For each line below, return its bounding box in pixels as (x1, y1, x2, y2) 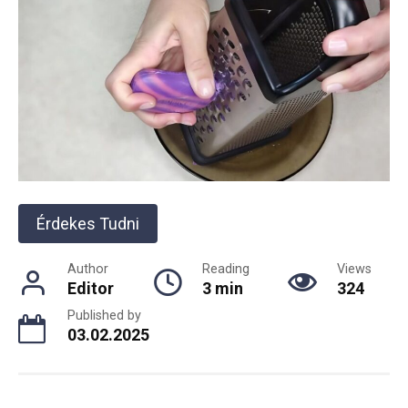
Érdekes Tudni (36, 214, 139, 234)
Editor (67, 279, 114, 299)
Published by (67, 308, 141, 324)
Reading (201, 261, 250, 278)
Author (67, 261, 108, 278)
